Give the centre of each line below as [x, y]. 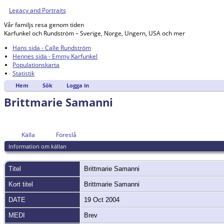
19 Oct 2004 [103, 200]
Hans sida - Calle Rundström [52, 48]
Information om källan [37, 146]
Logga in [78, 85]
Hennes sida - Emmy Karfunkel [55, 56]
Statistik [23, 73]
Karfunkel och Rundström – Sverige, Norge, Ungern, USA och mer [94, 33]
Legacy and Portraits [37, 10]
